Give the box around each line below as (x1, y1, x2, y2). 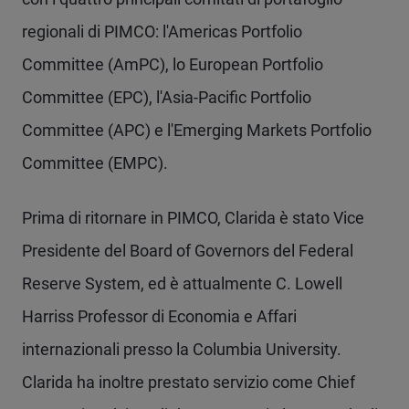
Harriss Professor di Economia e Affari (22, 307, 297, 326)
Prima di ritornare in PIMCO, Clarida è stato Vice (22, 208, 364, 227)
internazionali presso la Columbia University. (22, 340, 341, 359)
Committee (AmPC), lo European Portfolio (22, 55, 323, 74)
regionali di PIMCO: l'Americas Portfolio (22, 22, 302, 41)
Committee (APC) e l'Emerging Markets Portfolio (22, 121, 372, 140)
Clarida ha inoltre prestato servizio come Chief (22, 372, 355, 392)
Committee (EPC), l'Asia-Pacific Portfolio (22, 88, 311, 107)
